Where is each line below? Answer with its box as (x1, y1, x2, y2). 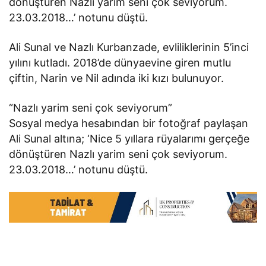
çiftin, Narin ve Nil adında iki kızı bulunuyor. (9, 71, 224, 84)
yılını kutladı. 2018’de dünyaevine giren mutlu (9, 56, 232, 69)
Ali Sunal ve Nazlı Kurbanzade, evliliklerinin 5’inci (9, 40, 249, 53)
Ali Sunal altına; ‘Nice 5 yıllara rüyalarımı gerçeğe (9, 132, 250, 145)
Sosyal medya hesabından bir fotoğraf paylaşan (9, 116, 249, 129)
